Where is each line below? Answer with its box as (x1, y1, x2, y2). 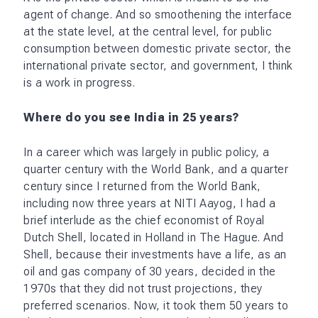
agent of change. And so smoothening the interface (23, 7, 292, 21)
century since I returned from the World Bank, (23, 179, 261, 193)
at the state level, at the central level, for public (23, 24, 272, 38)
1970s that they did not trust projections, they (23, 281, 263, 295)
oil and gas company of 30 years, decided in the (23, 264, 276, 278)
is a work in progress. (23, 75, 135, 89)
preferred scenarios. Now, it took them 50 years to (23, 298, 288, 312)
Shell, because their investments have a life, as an (23, 247, 287, 261)
